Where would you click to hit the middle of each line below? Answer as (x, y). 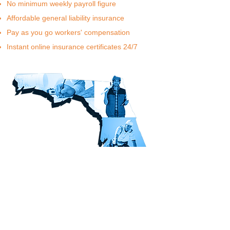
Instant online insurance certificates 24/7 (72, 47)
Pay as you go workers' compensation (68, 32)
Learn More (47, 209)
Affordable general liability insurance (65, 18)
